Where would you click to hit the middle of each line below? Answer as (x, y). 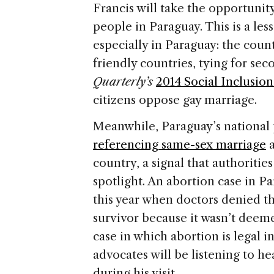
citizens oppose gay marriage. (175, 100)
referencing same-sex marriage (180, 145)
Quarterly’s (124, 82)
